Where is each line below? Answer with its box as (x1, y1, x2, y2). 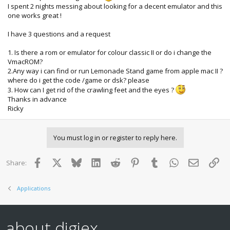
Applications (16, 184, 50, 192)
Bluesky (81, 157, 106, 166)
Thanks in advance (8, 94, 67, 104)
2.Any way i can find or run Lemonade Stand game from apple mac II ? (8, 66, 223, 75)
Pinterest (140, 157, 168, 166)
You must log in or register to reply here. (53, 132, 177, 142)
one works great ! (8, 10, 62, 20)
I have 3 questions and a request (8, 29, 110, 39)
